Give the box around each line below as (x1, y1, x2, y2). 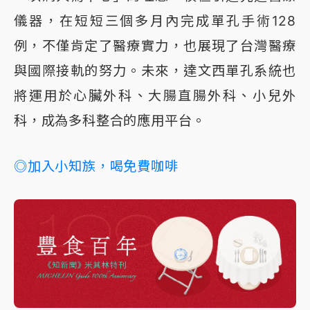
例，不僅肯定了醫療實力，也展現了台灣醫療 (14, 37, 296, 55)
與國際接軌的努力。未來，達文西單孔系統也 (14, 62, 296, 80)
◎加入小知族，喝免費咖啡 (14, 158, 179, 175)
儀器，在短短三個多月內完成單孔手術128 (14, 12, 296, 30)
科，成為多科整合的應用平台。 (14, 112, 206, 129)
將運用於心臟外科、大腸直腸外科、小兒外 (14, 87, 296, 104)
